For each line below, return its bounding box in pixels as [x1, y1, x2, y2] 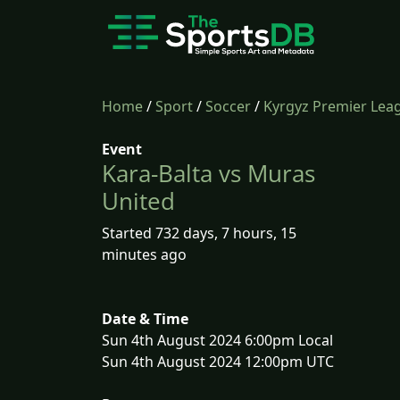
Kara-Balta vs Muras [102, 157, 315, 189]
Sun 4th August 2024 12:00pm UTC [102, 352, 334, 371]
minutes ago [102, 245, 187, 264]
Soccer [205, 96, 251, 116]
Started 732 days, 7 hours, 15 [102, 223, 296, 243]
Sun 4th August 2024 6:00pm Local [102, 330, 333, 350]
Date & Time [102, 309, 188, 329]
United [102, 185, 175, 217]
